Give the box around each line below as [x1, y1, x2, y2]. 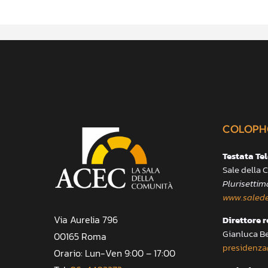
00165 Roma [53, 229, 106, 244]
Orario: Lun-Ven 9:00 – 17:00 [53, 246, 175, 261]
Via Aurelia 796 [53, 212, 118, 227]
